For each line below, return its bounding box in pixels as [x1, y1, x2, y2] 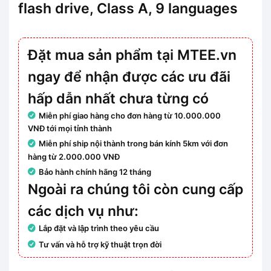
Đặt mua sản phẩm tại [28, 46, 177, 64]
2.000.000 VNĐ [59, 151, 120, 162]
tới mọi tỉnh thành [45, 123, 112, 134]
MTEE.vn [177, 46, 237, 64]
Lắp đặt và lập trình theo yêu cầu [39, 223, 160, 233]
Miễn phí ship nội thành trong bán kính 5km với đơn [39, 139, 229, 149]
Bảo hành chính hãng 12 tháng [39, 166, 152, 177]
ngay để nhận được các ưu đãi [28, 68, 230, 85]
